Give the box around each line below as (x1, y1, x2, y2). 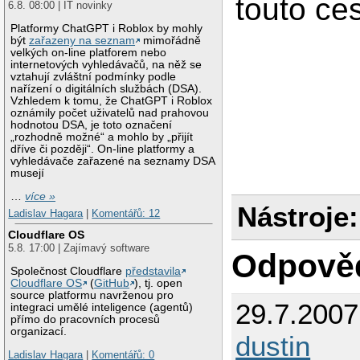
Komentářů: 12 (92, 207, 161, 220)
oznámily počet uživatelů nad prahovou (10, 107, 210, 120)
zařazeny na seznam (29, 35, 136, 47)
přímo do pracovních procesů (10, 313, 161, 325)
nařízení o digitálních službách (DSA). (10, 83, 202, 96)
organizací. (10, 325, 67, 337)
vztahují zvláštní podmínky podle (10, 71, 177, 84)
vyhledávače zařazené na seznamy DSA (10, 155, 215, 168)
